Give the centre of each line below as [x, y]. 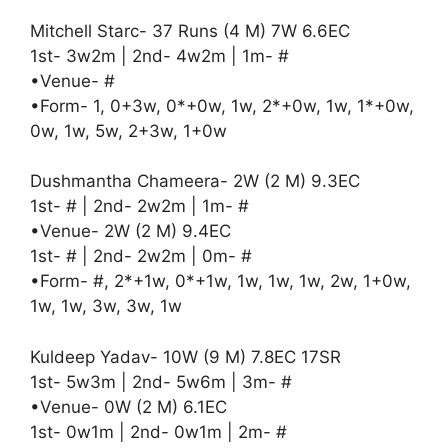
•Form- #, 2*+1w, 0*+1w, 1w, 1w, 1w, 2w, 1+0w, [220, 281]
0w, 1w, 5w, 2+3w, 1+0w [128, 130]
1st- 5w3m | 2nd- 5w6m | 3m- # [161, 381]
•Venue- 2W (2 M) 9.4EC [133, 231]
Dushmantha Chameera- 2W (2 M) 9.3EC [197, 181]
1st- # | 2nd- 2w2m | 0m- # [141, 256]
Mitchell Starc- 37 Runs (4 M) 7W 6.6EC [190, 30]
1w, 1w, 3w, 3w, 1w [108, 306]
